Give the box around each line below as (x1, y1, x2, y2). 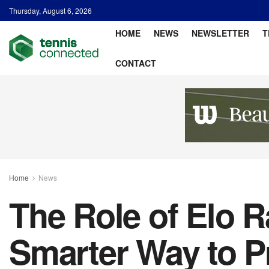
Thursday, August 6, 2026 (9, 5, 92, 16)
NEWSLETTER (191, 27, 249, 39)
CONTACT (115, 57, 156, 69)
